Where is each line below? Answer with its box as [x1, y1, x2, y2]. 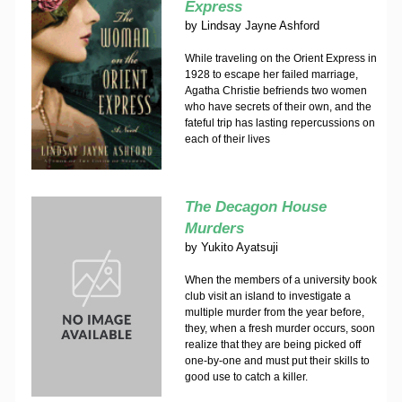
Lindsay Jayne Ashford [200, 19, 319, 32]
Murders [184, 220, 244, 237]
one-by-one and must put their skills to [184, 354, 370, 367]
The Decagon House [184, 198, 327, 215]
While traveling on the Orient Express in [184, 52, 377, 65]
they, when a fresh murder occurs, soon [184, 322, 375, 335]
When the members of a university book [184, 274, 377, 286]
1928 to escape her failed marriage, [184, 68, 358, 81]
